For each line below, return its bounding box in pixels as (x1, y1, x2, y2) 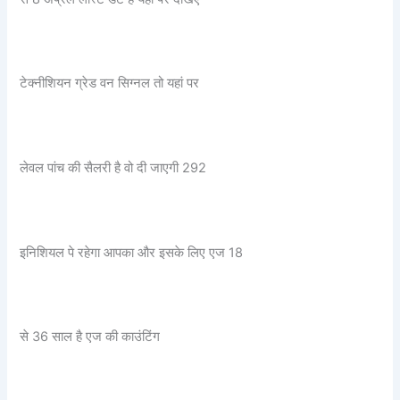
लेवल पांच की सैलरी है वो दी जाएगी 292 (20, 159, 207, 176)
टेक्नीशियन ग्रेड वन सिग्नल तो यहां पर (20, 75, 200, 92)
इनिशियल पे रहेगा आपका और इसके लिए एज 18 (20, 244, 244, 261)
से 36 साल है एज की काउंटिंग (20, 329, 161, 346)
